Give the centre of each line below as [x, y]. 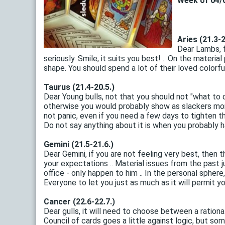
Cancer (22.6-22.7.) [79, 202]
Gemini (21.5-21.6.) [79, 145]
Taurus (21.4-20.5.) [79, 87]
